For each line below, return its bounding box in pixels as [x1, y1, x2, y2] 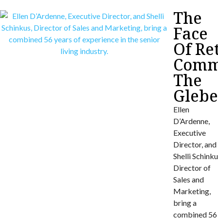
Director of [173, 163, 211, 173]
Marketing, [173, 186, 211, 196]
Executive [173, 128, 206, 138]
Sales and [173, 175, 204, 184]
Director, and [173, 140, 217, 149]
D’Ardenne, [173, 116, 210, 126]
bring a [173, 198, 197, 208]
